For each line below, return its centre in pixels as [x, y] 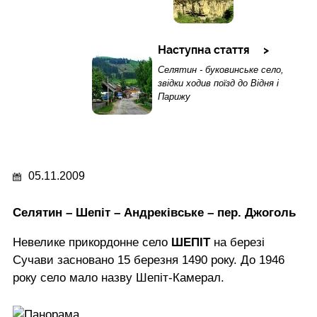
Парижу [174, 97]
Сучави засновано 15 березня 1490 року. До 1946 [149, 260]
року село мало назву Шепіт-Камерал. [119, 277]
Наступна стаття [203, 50]
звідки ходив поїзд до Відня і [218, 83]
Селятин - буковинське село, [220, 70]
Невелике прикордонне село [92, 242]
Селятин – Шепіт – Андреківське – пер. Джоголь [154, 212]
